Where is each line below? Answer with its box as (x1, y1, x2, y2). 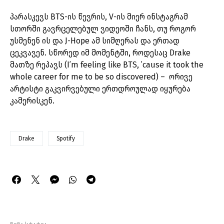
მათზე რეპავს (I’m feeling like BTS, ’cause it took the (10, 60, 203, 70)
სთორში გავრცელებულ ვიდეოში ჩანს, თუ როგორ (10, 24, 196, 34)
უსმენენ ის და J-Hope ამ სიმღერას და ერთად (10, 36, 179, 46)
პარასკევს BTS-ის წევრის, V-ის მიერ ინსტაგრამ (10, 12, 188, 22)
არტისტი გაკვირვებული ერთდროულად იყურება (10, 84, 190, 94)
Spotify (56, 135, 75, 142)
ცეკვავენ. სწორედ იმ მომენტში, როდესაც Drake (10, 48, 190, 58)
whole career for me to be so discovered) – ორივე (10, 72, 192, 82)
